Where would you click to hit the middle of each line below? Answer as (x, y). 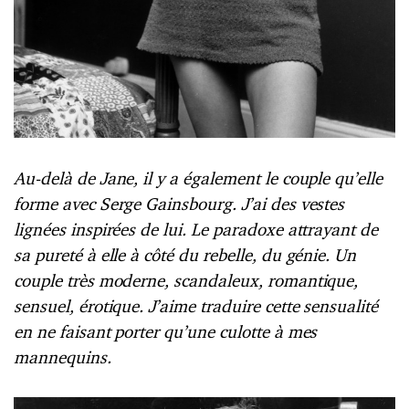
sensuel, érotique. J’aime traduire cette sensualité (196, 306)
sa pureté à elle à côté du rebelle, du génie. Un (185, 255)
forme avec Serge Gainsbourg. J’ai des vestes (179, 204)
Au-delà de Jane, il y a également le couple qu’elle (199, 178)
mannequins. (63, 357)
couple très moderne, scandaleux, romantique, (186, 281)
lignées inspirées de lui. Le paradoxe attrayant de (196, 230)
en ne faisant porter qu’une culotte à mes (166, 332)
